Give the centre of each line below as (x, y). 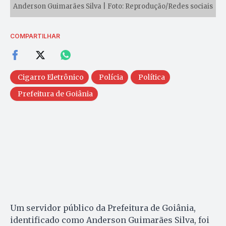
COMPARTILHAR (35, 36)
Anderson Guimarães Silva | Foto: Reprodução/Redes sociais (113, 7)
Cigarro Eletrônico (51, 77)
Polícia (111, 77)
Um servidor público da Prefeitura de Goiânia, (103, 208)
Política (152, 77)
